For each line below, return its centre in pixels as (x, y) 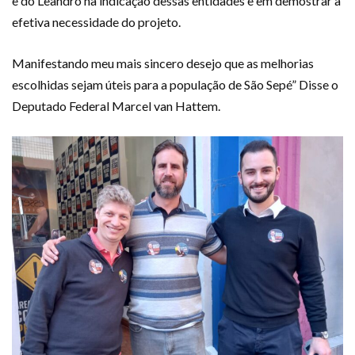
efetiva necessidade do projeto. (96, 21)
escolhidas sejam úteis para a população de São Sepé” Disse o (175, 84)
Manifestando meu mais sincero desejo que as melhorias (163, 63)
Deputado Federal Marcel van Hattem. (116, 105)
